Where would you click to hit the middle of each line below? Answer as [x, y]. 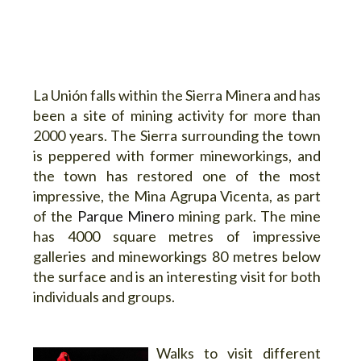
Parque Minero [128, 216]
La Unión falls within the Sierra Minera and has [177, 95]
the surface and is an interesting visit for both [177, 276]
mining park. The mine [250, 216]
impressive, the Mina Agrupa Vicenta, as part [177, 195]
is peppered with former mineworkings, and [177, 155]
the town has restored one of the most [177, 175]
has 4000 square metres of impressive [177, 236]
